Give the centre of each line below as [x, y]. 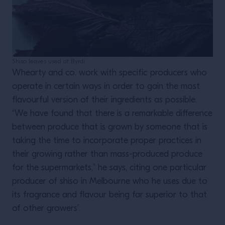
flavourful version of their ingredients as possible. [104, 100]
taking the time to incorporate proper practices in [107, 141]
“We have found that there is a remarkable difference [112, 114]
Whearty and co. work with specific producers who [109, 73]
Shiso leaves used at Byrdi [48, 62]
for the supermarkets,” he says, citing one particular [109, 168]
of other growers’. [46, 209]
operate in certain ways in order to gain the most [106, 87]
